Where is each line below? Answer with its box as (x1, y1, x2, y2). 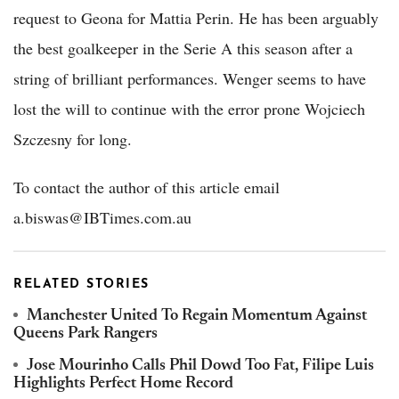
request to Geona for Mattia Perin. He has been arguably (13, 6, 379, 28)
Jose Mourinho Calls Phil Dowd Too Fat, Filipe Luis (27, 357, 374, 374)
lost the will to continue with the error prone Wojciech (13, 97, 365, 119)
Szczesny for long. (13, 127, 132, 150)
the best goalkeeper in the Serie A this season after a (13, 37, 353, 59)
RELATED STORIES (13, 277, 150, 291)
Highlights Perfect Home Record (13, 375, 233, 392)
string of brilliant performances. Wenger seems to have (13, 67, 366, 89)
